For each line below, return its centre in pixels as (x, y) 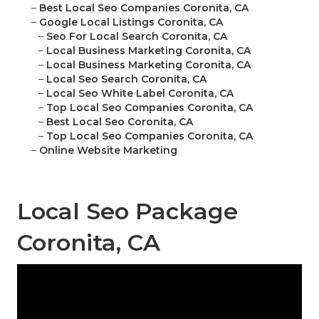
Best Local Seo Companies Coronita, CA (144, 8)
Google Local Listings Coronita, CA (131, 22)
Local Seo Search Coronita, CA (126, 79)
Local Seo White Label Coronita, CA (140, 94)
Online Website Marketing (108, 151)
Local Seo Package (127, 211)
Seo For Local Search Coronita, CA (137, 37)
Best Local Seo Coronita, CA (120, 122)
